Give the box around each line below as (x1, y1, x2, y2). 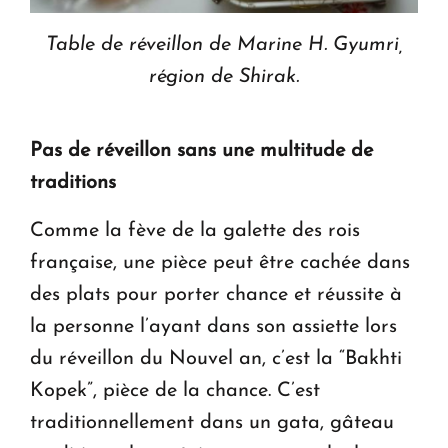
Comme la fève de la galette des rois (30, 220, 360, 241)
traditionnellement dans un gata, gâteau (30, 412, 394, 433)
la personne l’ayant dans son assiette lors (30, 316, 397, 337)
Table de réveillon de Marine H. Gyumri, (45, 34, 403, 55)
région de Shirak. (149, 66, 299, 87)
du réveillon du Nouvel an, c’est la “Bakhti (30, 348, 402, 369)
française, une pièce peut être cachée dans (30, 252, 410, 273)
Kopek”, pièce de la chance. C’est (30, 380, 320, 401)
